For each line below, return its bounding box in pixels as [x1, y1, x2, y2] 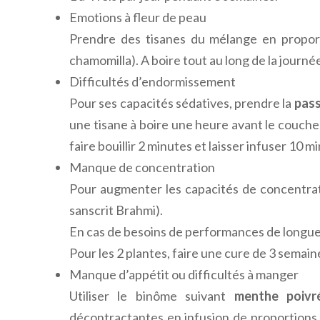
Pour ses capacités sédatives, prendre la [69, 94, 294, 111]
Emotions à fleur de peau [69, 9, 206, 25]
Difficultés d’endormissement [69, 73, 236, 89]
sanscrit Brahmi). [69, 201, 163, 218]
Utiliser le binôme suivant [69, 287, 234, 304]
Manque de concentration [69, 159, 215, 175]
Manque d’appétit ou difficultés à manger [69, 266, 299, 282]
